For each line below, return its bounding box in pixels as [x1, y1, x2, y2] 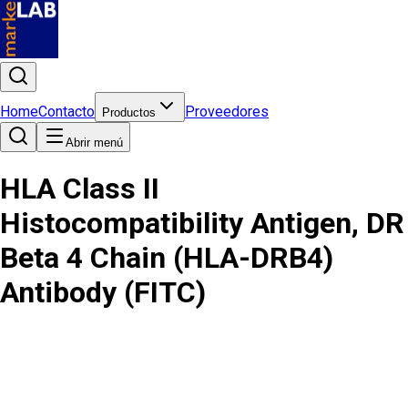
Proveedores [185, 103, 269, 120]
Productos [102, 106, 156, 119]
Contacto [38, 103, 95, 120]
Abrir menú [66, 136, 123, 149]
